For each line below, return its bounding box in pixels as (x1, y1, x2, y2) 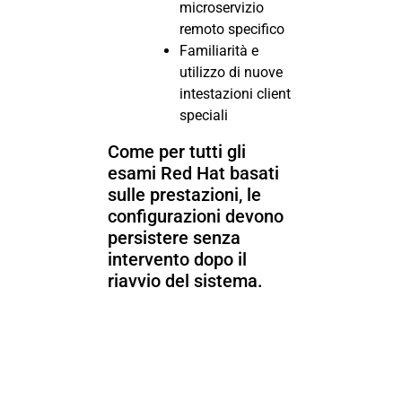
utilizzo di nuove (179, 63, 283, 81)
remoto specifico (179, 20, 284, 38)
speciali (179, 106, 228, 124)
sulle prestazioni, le (108, 183, 261, 205)
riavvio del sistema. (108, 269, 263, 292)
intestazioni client (179, 84, 291, 102)
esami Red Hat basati (108, 162, 279, 184)
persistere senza (108, 226, 240, 249)
